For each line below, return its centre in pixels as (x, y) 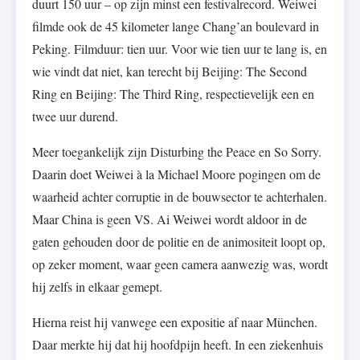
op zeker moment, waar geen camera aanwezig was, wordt (180, 264)
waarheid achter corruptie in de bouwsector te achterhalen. (180, 197)
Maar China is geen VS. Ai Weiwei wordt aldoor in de (170, 219)
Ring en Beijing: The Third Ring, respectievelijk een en (173, 94)
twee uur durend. (75, 117)
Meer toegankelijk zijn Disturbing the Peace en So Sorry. (177, 152)
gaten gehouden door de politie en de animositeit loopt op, (179, 242)
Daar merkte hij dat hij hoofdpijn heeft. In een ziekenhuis (178, 345)
